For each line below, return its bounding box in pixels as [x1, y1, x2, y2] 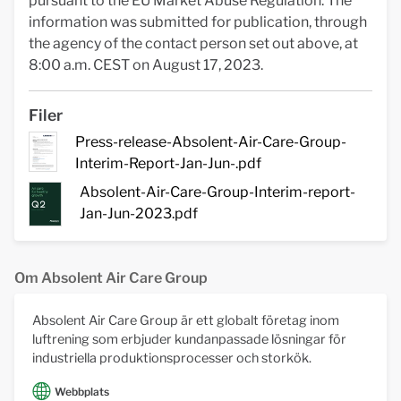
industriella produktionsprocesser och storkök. [32, 349, 311, 366]
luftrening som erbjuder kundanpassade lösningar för [32, 330, 346, 347]
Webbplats [55, 384, 109, 398]
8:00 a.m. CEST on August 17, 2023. [29, 56, 263, 73]
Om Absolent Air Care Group [14, 269, 208, 286]
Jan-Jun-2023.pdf [80, 205, 199, 222]
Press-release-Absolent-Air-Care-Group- [75, 133, 347, 150]
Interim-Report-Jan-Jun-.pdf [75, 155, 262, 172]
